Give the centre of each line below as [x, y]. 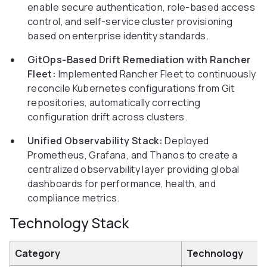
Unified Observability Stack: [95, 141]
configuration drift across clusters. [107, 117]
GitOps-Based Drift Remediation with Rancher [139, 60]
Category [38, 254]
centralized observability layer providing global [133, 170]
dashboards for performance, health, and [122, 184]
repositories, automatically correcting [114, 103]
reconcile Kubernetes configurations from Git [131, 89]
